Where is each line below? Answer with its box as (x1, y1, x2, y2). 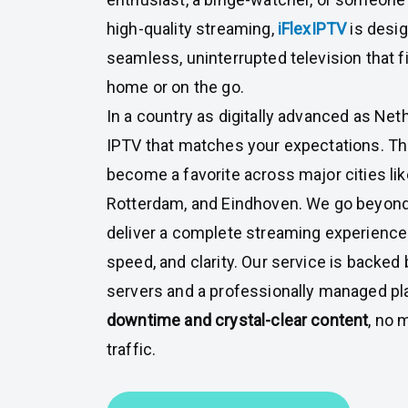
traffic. (107, 339, 157, 359)
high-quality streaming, (107, 18, 278, 38)
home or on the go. (107, 76, 244, 97)
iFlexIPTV (277, 18, 351, 38)
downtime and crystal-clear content (107, 310, 369, 330)
